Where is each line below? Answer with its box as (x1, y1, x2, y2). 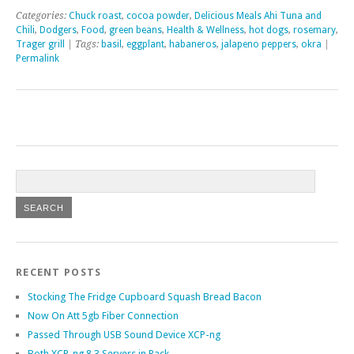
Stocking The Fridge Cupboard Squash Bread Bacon (28, 290, 262, 303)
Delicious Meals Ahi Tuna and (194, 9, 322, 21)
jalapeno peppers (221, 38, 296, 50)
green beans (109, 24, 162, 36)
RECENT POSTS (16, 265, 102, 278)
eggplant (126, 38, 164, 50)
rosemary (293, 24, 336, 36)
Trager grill (16, 38, 65, 50)
